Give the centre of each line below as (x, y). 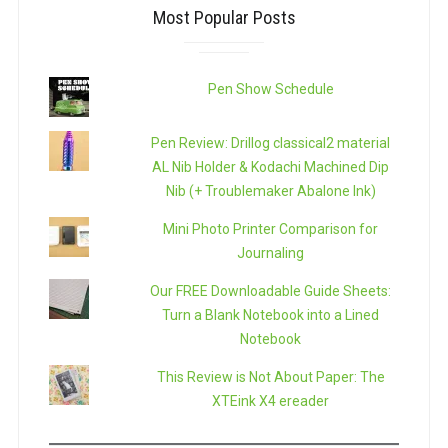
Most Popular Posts (224, 18)
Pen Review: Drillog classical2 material (271, 143)
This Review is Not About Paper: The (270, 377)
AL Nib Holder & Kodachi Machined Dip (271, 167)
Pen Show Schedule (270, 89)
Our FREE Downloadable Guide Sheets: (271, 291)
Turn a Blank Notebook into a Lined (271, 315)
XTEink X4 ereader (271, 401)
